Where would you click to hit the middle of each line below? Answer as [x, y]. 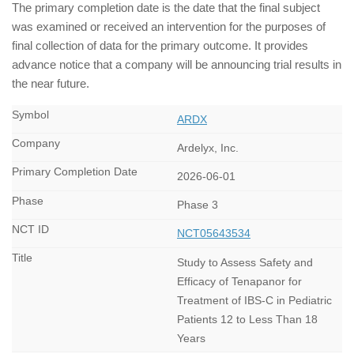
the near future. [51, 83]
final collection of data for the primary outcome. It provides [160, 45]
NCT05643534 [214, 233]
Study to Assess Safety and [245, 262]
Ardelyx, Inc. [208, 147]
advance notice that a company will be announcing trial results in [177, 64]
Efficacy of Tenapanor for [239, 281]
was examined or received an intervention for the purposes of [169, 26]
